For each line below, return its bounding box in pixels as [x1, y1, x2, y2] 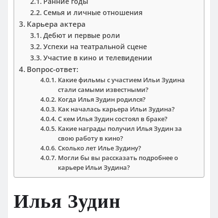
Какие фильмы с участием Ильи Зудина [58, 75, 185, 84]
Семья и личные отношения [43, 7, 143, 17]
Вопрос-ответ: [27, 64, 79, 74]
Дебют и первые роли [43, 30, 120, 40]
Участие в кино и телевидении [43, 53, 152, 62]
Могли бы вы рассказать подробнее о [58, 153, 179, 162]
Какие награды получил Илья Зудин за [58, 124, 182, 133]
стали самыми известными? [58, 85, 149, 94]
